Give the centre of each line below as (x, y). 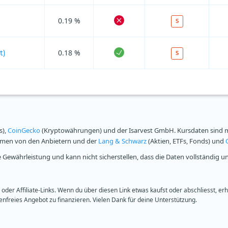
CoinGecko (24, 131)
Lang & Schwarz (122, 141)
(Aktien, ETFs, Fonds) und (186, 141)
